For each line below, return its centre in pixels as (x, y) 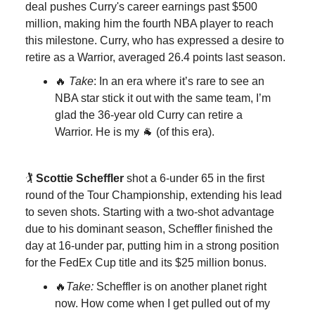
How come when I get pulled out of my (175, 303)
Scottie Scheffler (78, 178)
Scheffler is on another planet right (181, 286)
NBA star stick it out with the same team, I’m (163, 98)
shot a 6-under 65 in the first (194, 178)
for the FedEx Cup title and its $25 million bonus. (146, 262)
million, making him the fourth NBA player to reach (149, 23)
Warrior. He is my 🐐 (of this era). (135, 131)
